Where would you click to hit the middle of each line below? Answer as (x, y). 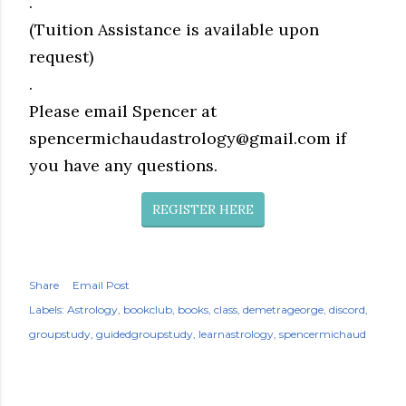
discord (347, 309)
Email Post (101, 285)
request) (61, 57)
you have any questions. (123, 165)
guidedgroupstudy (145, 334)
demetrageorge (283, 309)
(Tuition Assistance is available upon (174, 29)
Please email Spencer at (123, 111)
